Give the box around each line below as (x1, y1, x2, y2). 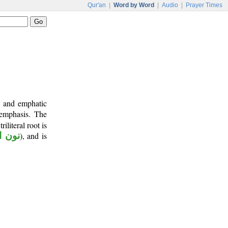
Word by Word (113, 2, 154, 9)
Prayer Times (186, 2, 222, 9)
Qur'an (88, 2, 106, 9)
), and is (19, 130, 47, 141)
